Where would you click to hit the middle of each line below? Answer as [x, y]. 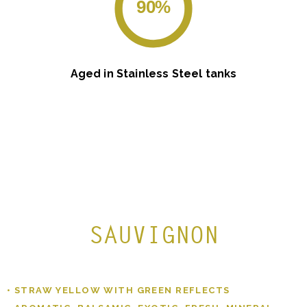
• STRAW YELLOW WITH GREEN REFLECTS [119, 290]
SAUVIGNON [153, 235]
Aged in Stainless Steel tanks [153, 73]
